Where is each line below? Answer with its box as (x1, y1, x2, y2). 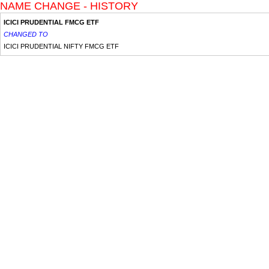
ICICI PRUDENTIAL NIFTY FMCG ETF (4, 43, 119, 50)
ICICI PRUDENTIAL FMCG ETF (4, 19, 99, 26)
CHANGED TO (4, 31, 48, 38)
